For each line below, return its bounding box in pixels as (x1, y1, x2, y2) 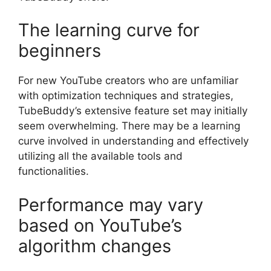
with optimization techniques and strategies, (18, 90, 233, 102)
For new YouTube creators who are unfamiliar (18, 74, 238, 87)
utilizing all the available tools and (18, 150, 183, 162)
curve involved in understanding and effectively (18, 135, 249, 147)
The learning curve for (18, 19, 200, 41)
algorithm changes (18, 235, 171, 256)
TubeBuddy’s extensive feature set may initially (18, 105, 247, 117)
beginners (18, 40, 101, 61)
